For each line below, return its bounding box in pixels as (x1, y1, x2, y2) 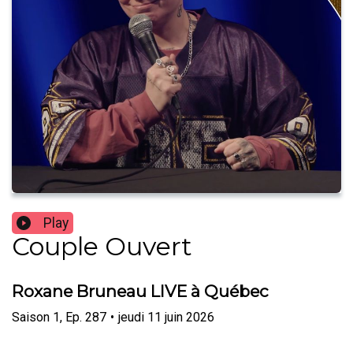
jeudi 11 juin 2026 (118, 309, 214, 325)
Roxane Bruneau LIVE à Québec (12, 281, 269, 302)
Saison (12, 309, 50, 325)
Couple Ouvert (12, 231, 192, 262)
